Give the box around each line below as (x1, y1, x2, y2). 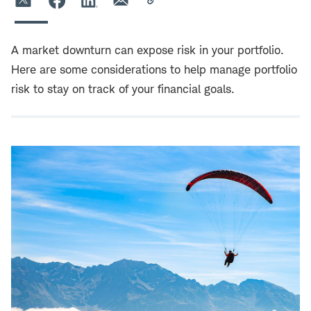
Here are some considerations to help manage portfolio (11, 62, 297, 76)
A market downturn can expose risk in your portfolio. (11, 43, 284, 57)
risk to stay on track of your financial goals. (11, 82, 235, 96)
